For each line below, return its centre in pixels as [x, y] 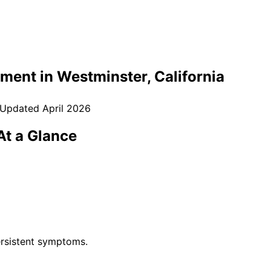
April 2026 [67, 108]
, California [186, 76]
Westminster [102, 76]
